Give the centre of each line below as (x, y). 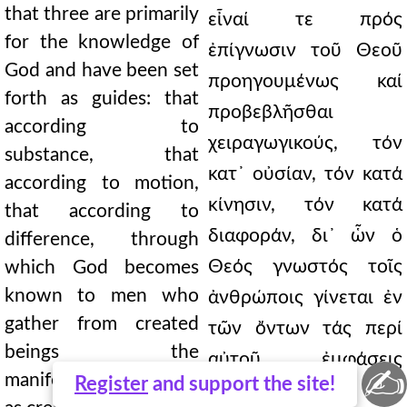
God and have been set (102, 70)
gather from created (102, 324)
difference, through (102, 239)
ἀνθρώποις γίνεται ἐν (305, 298)
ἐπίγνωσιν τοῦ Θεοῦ (305, 50)
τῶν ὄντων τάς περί (305, 328)
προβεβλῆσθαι (271, 112)
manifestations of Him (102, 380)
